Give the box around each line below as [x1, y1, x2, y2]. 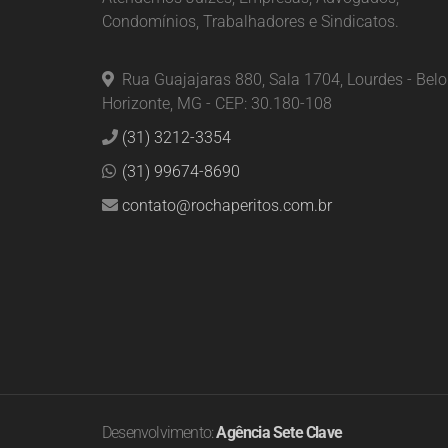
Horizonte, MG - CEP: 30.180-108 [102, 94, 332, 113]
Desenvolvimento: [102, 423, 217, 442]
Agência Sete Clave [216, 423, 343, 442]
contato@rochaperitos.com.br [122, 196, 332, 215]
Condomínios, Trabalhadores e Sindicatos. [102, 12, 399, 31]
